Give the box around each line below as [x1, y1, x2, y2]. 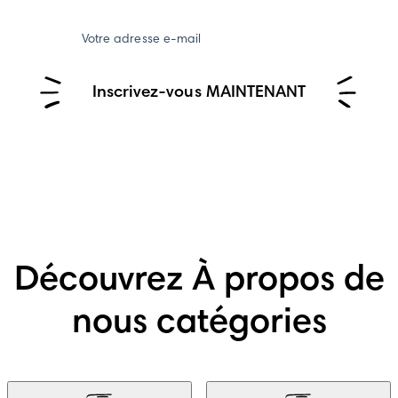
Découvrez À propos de [13, 264, 385, 300]
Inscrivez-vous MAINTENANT [92, 84, 306, 102]
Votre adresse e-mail [82, 34, 201, 47]
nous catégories [71, 306, 327, 343]
